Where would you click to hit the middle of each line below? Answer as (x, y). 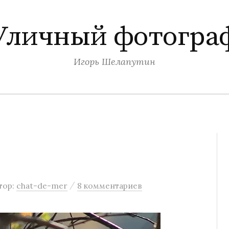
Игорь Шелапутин (114, 62)
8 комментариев (110, 186)
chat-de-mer (42, 186)
